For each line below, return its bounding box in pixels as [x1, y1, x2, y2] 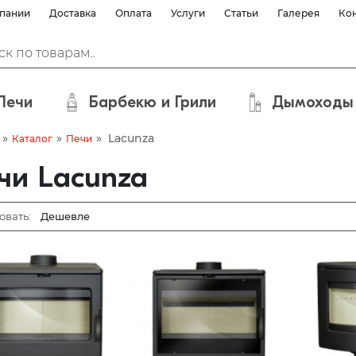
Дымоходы [272, 93, 354, 111]
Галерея [277, 7, 319, 19]
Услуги [171, 7, 205, 19]
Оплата [115, 7, 152, 19]
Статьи [224, 7, 258, 19]
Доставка [49, 7, 96, 19]
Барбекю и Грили [88, 93, 216, 111]
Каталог [12, 133, 52, 145]
